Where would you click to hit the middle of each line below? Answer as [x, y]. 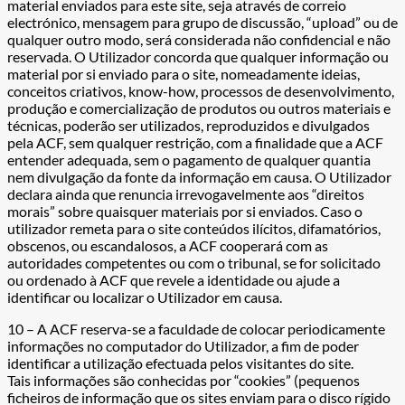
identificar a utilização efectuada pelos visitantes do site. [180, 363]
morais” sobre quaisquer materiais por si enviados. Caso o [185, 212]
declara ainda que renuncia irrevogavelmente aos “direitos [186, 194]
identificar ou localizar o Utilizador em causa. [145, 297]
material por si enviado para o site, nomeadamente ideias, [184, 74]
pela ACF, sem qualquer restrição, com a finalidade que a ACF [195, 143]
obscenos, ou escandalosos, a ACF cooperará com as [168, 246]
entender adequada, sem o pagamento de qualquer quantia [189, 160]
